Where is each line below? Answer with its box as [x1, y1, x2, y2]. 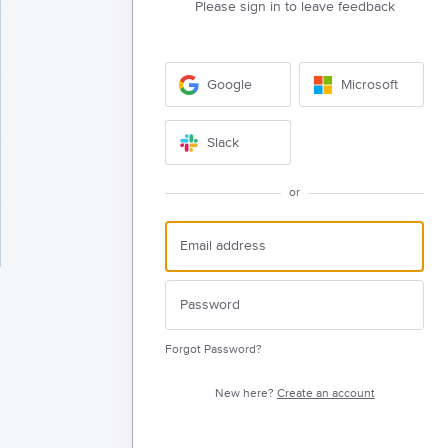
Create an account [276, 386, 375, 401]
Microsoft [340, 75, 398, 93]
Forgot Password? [165, 342, 263, 357]
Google [207, 75, 253, 93]
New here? [214, 386, 277, 401]
